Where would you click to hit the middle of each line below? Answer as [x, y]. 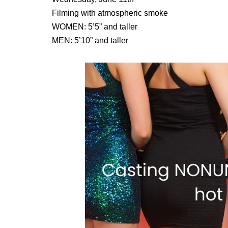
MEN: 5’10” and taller [90, 40]
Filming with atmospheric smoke [110, 13]
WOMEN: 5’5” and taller [95, 27]
